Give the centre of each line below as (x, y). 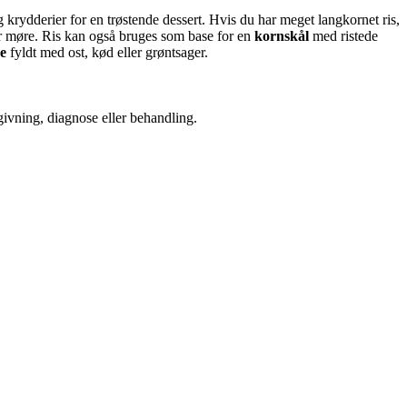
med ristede (343, 35)
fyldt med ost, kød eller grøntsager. (107, 52)
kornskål (282, 35)
